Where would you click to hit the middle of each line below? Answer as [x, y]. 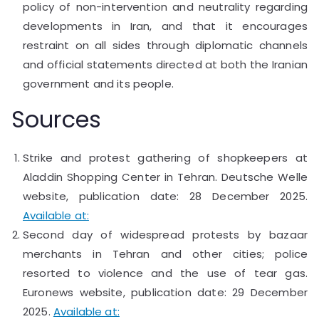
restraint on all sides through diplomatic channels [165, 45]
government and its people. [98, 83]
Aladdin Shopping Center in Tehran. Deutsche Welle [165, 177]
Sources [57, 119]
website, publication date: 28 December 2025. [165, 196]
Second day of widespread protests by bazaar [165, 234]
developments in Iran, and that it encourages [165, 26]
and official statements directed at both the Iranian [165, 64]
